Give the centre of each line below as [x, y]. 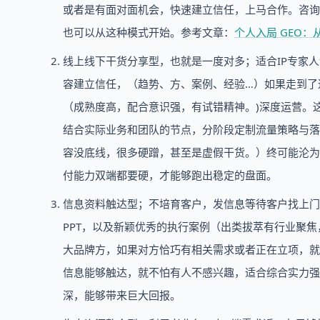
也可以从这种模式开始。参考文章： [149, 32]
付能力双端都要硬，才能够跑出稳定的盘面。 [170, 175]
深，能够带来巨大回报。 [122, 295]
